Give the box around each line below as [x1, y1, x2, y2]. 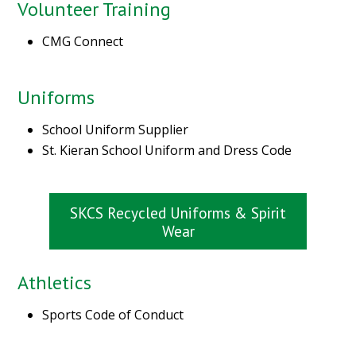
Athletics [17, 270, 92, 296]
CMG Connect [42, 33, 124, 51]
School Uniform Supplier [42, 121, 189, 139]
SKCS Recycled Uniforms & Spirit [70, 202, 286, 222]
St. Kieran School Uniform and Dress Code [42, 141, 292, 160]
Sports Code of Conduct [42, 306, 184, 324]
